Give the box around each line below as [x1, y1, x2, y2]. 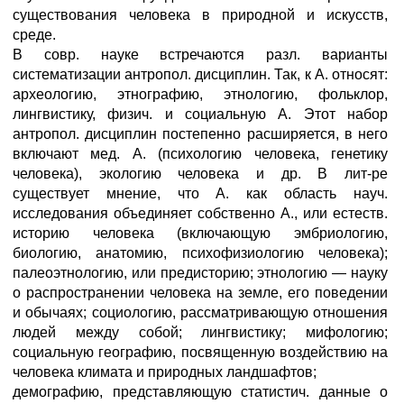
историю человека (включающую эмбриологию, [13, 225, 388, 241]
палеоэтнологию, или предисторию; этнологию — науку [13, 265, 388, 280]
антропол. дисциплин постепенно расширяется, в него [13, 126, 388, 142]
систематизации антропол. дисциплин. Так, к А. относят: [13, 67, 388, 82]
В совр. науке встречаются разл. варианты [13, 47, 388, 62]
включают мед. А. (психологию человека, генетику [13, 146, 388, 161]
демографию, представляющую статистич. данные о [13, 384, 388, 399]
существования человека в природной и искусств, [13, 7, 388, 23]
